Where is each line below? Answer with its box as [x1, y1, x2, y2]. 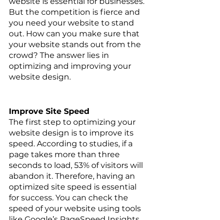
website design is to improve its [9, 128, 136, 138]
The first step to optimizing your [9, 117, 137, 127]
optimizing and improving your [9, 61, 133, 71]
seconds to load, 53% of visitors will [9, 161, 145, 170]
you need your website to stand [9, 18, 136, 28]
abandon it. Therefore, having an [9, 171, 137, 181]
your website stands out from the [9, 40, 143, 50]
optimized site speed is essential [9, 182, 138, 192]
